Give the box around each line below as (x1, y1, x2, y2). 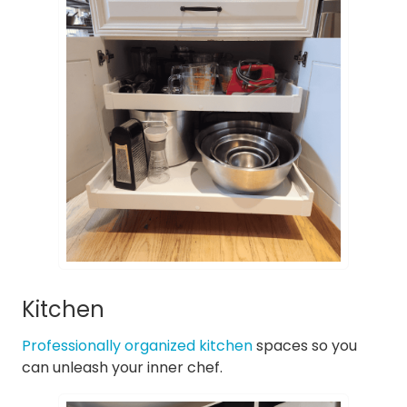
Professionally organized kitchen (22, 334, 253, 356)
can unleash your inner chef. (22, 356, 223, 378)
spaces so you (253, 334, 357, 356)
